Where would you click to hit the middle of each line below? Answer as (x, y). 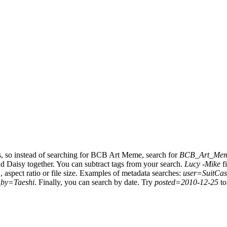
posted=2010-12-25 (186, 182)
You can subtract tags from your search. (120, 164)
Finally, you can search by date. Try (97, 182)
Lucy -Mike (202, 164)
